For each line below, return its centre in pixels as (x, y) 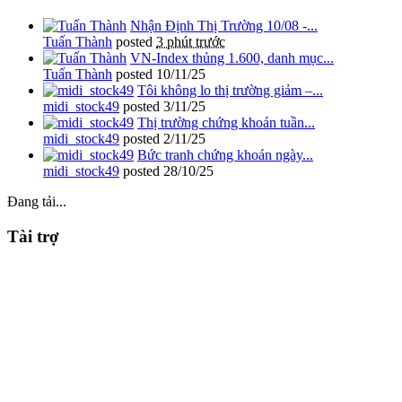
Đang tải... (37, 201)
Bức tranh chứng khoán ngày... (225, 155)
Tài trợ (33, 236)
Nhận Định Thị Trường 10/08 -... (224, 26)
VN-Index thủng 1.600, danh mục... (232, 58)
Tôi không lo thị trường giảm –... (230, 90)
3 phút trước (191, 42)
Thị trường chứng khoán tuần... (226, 122)
